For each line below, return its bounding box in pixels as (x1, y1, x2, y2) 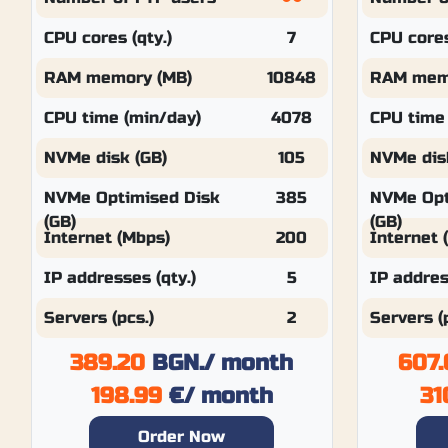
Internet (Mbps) (43, 228, 170, 247)
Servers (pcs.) (43, 308, 154, 327)
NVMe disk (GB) (43, 148, 167, 167)
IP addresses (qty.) (43, 268, 196, 287)
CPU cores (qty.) (43, 28, 172, 47)
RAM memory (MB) (43, 68, 192, 87)
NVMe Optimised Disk (43, 188, 220, 207)
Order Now (138, 427, 226, 446)
